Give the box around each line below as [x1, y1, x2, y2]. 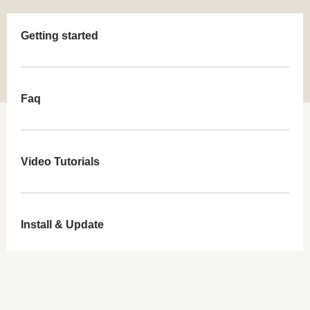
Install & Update [21, 218, 104, 230]
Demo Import [21, 281, 89, 293]
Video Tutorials [21, 155, 100, 167]
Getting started [21, 29, 98, 42]
